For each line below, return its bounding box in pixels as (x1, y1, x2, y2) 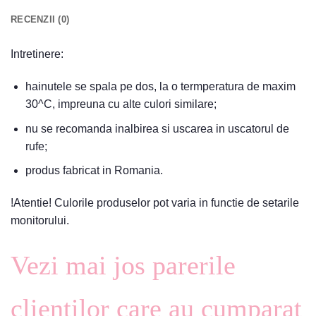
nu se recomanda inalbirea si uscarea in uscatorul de (25, 122, 289, 135)
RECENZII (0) (11, 14, 70, 25)
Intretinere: (11, 48, 63, 61)
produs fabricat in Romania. (25, 164, 163, 177)
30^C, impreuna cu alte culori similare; (25, 98, 217, 111)
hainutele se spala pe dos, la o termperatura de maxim (25, 80, 296, 93)
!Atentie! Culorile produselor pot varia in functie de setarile (11, 197, 299, 209)
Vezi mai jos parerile (11, 250, 236, 280)
